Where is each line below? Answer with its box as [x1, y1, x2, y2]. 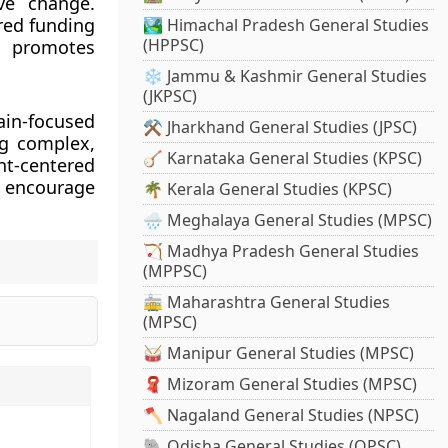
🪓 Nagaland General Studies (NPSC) [143, 404, 420, 427]
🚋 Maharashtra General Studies [143, 291, 391, 314]
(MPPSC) [143, 260, 208, 283]
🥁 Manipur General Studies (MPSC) [143, 342, 415, 365]
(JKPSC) [143, 85, 198, 108]
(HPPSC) [143, 34, 205, 57]
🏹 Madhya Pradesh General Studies [143, 240, 420, 263]
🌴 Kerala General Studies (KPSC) [143, 178, 393, 201]
